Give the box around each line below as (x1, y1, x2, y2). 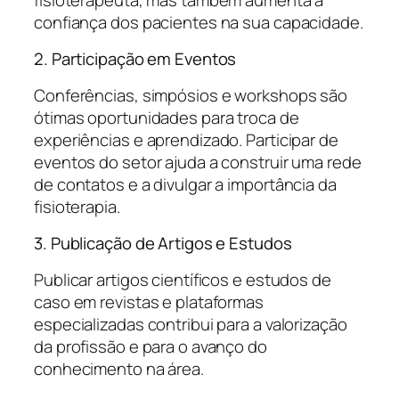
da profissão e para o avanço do (34, 334, 267, 358)
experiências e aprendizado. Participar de (34, 127, 338, 151)
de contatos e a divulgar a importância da (34, 172, 337, 196)
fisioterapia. (34, 194, 120, 218)
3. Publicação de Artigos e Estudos (34, 232, 292, 256)
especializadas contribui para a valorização (34, 312, 347, 336)
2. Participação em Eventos (34, 47, 237, 71)
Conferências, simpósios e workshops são (34, 83, 348, 107)
